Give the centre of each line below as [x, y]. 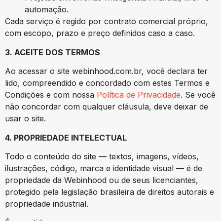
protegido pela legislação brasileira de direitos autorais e [110, 192]
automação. [47, 10]
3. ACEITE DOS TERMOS [53, 52]
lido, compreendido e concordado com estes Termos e [107, 83]
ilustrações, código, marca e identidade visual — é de [104, 168]
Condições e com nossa [51, 95]
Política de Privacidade [139, 95]
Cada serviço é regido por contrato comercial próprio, [107, 21]
